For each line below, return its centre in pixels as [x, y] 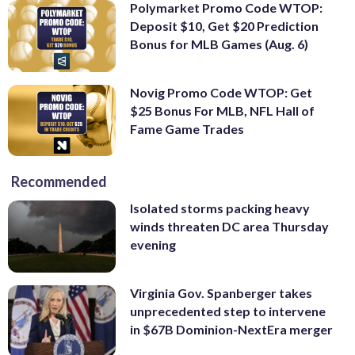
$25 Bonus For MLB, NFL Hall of [222, 110]
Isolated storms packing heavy [220, 208]
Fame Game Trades [187, 128]
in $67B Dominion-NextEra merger [231, 330]
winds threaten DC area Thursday [229, 227]
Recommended [59, 182]
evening [153, 245]
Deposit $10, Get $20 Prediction [224, 26]
